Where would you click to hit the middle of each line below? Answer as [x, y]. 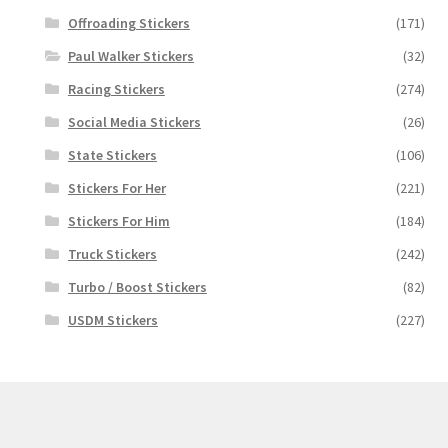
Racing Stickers [116, 88]
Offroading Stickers [128, 22]
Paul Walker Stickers [130, 55]
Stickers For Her [116, 187]
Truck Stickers [112, 253]
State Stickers [112, 154]
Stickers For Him [118, 220]
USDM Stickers [112, 319]
